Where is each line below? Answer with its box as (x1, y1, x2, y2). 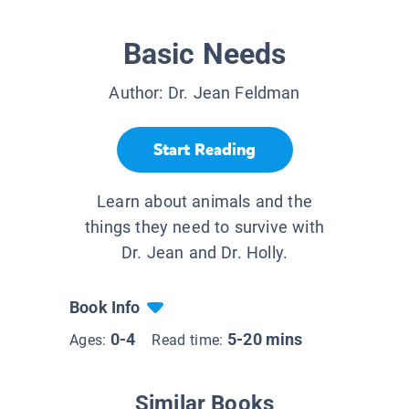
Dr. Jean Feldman (167, 83, 300, 103)
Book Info (69, 298, 141, 318)
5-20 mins (227, 330, 303, 350)
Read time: (152, 331, 227, 350)
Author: (109, 83, 168, 103)
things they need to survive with (85, 217, 324, 237)
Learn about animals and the (97, 192, 312, 212)
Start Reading (153, 138, 256, 161)
